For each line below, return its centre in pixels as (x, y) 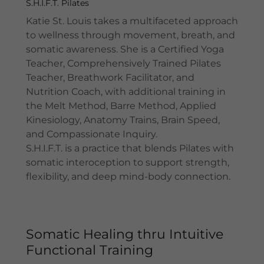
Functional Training (90, 250)
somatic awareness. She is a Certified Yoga (125, 49)
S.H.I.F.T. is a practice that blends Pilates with (130, 148)
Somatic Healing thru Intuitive (125, 234)
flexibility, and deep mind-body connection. (128, 176)
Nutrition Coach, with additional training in (126, 91)
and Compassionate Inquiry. (92, 134)
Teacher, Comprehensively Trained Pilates (123, 63)
